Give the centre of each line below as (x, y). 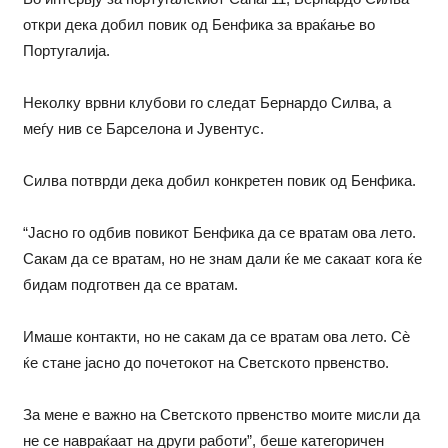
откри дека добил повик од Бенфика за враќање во (198, 24)
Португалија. (66, 50)
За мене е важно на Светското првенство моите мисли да (221, 414)
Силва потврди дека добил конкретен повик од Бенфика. (219, 180)
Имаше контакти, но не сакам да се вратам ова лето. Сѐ (216, 336)
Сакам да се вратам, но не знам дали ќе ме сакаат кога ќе (222, 258)
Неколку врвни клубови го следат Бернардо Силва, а (206, 102)
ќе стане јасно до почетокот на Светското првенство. (205, 362)
